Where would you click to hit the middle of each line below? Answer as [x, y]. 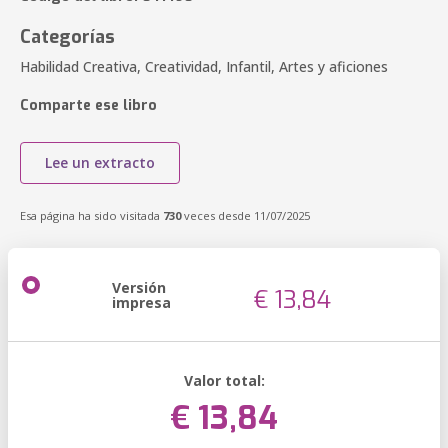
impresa [141, 302]
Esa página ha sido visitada [91, 215]
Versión [139, 287]
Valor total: [224, 380]
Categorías [67, 37]
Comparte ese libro [88, 105]
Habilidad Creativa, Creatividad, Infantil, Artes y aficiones [204, 66]
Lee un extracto [100, 162]
